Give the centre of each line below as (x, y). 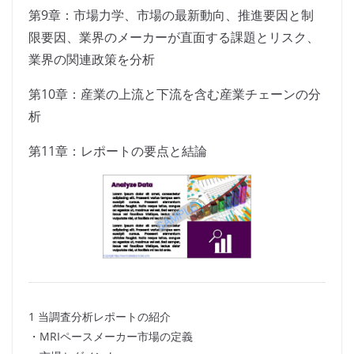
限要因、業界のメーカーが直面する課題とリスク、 (174, 38)
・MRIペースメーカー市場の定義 (111, 337)
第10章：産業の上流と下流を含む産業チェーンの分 (175, 94)
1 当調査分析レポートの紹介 (100, 317)
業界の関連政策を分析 (92, 60)
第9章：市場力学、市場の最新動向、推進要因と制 (171, 15)
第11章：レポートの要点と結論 (118, 151)
